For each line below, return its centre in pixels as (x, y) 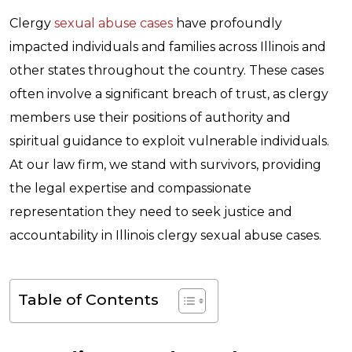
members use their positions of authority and (150, 117)
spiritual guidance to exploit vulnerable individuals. (169, 141)
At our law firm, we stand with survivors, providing (165, 165)
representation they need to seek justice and (151, 212)
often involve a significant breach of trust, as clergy (169, 94)
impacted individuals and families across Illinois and (168, 47)
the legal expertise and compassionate (130, 188)
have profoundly (227, 23)
